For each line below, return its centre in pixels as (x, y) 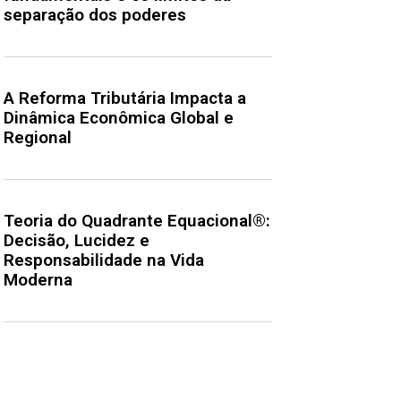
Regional (38, 138)
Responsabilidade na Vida (104, 260)
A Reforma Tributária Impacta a (125, 98)
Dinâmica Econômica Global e (119, 118)
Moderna (38, 280)
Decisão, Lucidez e (77, 241)
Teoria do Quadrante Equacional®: (137, 221)
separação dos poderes (95, 15)
